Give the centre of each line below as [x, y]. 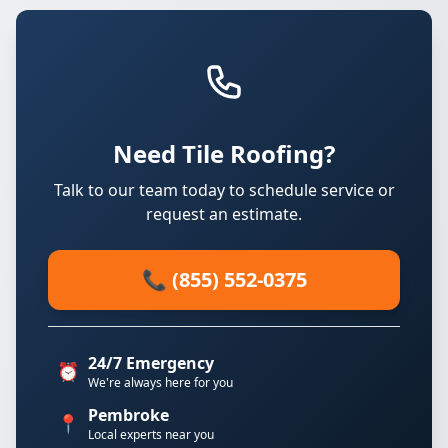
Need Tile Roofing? [224, 153]
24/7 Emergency [151, 363]
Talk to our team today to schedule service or [224, 190]
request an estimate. [224, 214]
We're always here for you [160, 382]
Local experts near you [151, 434]
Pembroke [128, 415]
